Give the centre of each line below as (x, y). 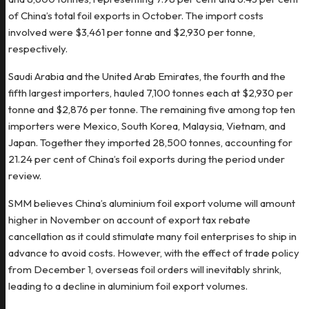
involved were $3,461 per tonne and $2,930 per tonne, (132, 32)
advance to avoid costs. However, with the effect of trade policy (154, 253)
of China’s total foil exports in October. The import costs (136, 16)
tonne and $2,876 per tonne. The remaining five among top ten (152, 109)
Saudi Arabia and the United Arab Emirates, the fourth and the (147, 76)
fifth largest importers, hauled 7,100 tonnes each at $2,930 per (151, 93)
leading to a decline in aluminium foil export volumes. (128, 286)
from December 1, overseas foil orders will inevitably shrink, (145, 269)
